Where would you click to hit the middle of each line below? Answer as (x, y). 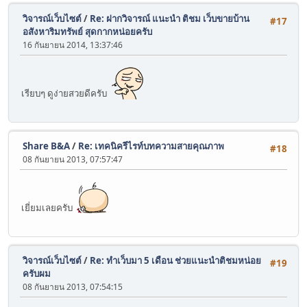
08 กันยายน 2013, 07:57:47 (73, 160)
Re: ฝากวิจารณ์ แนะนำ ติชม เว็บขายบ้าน (170, 19)
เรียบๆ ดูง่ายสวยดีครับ (66, 93)
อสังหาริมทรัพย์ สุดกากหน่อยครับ (87, 32)
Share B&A (46, 146)
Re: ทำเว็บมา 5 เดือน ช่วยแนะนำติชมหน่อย (175, 261)
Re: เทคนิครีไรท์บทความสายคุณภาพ (151, 146)
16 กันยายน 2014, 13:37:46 (73, 45)
